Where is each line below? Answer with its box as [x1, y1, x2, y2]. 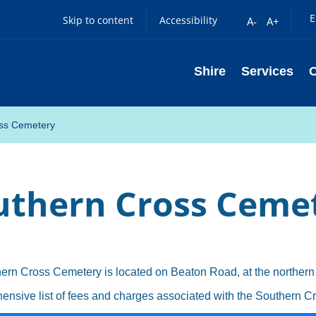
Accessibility [159, 13, 217, 27]
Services [241, 63, 293, 78]
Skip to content [63, 13, 133, 27]
